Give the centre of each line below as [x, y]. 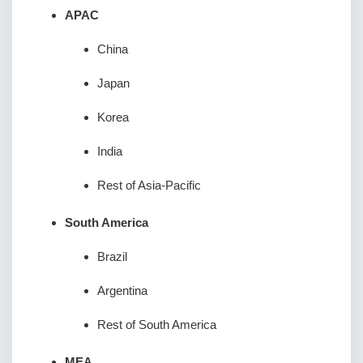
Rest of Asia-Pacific [149, 185]
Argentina [122, 290]
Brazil [112, 256]
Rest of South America [157, 325]
